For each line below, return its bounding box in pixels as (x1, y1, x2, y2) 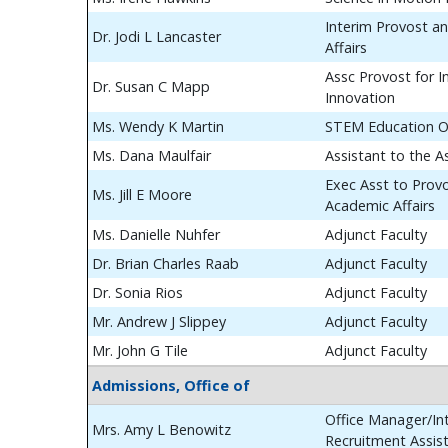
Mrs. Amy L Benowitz (92, 420, 231, 439)
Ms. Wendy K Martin (92, 117, 224, 136)
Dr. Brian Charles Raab (92, 254, 239, 273)
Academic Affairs (325, 196, 435, 215)
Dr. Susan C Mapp (92, 77, 210, 96)
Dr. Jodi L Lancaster (92, 27, 221, 46)
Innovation (325, 88, 395, 107)
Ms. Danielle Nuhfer (92, 225, 220, 244)
